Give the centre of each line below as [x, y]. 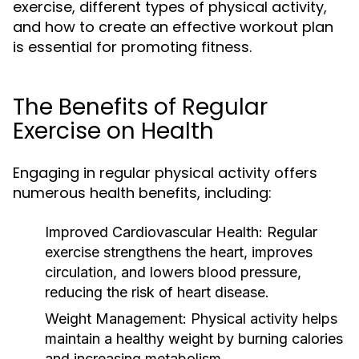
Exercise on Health [113, 131]
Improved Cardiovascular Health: [154, 232]
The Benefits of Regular [140, 107]
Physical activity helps [262, 319]
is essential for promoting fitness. [132, 47]
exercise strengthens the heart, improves [179, 252]
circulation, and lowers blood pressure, [173, 272]
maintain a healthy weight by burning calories [194, 339]
